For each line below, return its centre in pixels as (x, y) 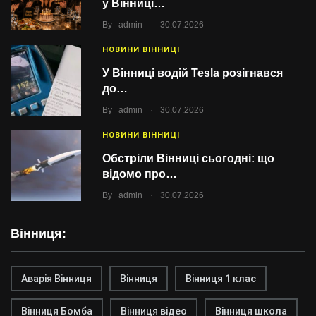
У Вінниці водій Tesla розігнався (193, 73)
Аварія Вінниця (56, 279)
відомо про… (140, 174)
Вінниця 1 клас (221, 279)
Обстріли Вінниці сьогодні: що (188, 158)
